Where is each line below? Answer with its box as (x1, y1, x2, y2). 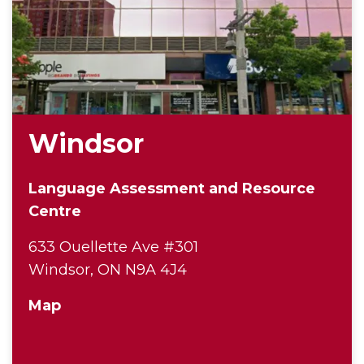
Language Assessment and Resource (28, 180, 315, 198)
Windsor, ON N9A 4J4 (28, 261, 187, 279)
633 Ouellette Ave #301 (28, 238, 202, 257)
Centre (28, 202, 81, 221)
